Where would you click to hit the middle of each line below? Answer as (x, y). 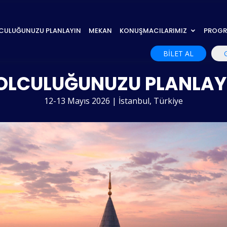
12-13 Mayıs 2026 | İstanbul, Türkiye (113, 101)
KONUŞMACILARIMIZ (153, 30)
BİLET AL (179, 53)
